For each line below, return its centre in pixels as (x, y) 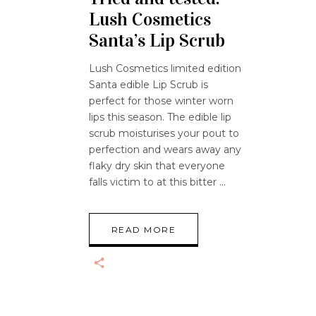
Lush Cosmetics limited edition (165, 68)
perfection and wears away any (165, 149)
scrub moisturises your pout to (164, 133)
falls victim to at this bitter (154, 182)
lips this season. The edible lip (160, 117)
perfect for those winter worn (161, 101)
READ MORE (144, 229)
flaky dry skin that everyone (157, 165)
